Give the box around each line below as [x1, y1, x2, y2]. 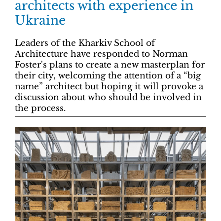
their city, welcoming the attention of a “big [15, 70, 201, 81]
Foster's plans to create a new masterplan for [15, 59, 205, 70]
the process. [15, 103, 66, 113]
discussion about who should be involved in [15, 92, 202, 103]
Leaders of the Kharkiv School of [15, 37, 155, 48]
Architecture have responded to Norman [15, 48, 188, 59]
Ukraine [15, 12, 66, 28]
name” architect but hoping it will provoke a [15, 81, 203, 92]
